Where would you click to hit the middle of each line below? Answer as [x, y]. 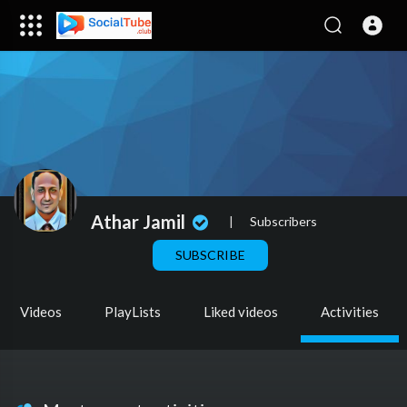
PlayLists [133, 312]
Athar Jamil [140, 221]
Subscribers [283, 221]
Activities [350, 312]
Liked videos [241, 312]
